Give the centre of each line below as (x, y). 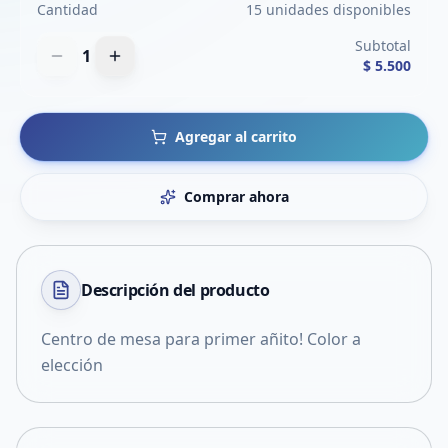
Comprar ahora (236, 196)
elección (72, 365)
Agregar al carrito (236, 136)
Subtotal (383, 45)
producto (234, 290)
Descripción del (140, 290)
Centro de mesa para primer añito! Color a (201, 339)
